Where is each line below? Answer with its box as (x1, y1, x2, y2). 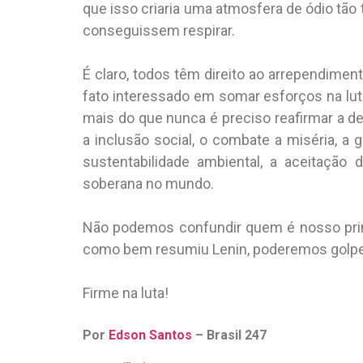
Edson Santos (109, 327, 192, 343)
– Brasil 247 (192, 327, 267, 343)
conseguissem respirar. (83, 21, 238, 39)
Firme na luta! (83, 284, 169, 301)
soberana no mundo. (83, 174, 217, 192)
